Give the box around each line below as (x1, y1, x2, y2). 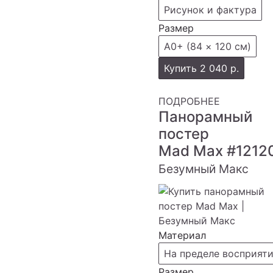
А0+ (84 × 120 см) (164, 40, 251, 52)
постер (158, 125, 209, 143)
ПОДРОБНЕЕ (158, 95, 220, 107)
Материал (158, 229, 206, 241)
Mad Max (158, 142, 227, 160)
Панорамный (158, 108, 252, 126)
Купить (164, 62, 200, 74)
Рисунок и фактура (164, 4, 257, 16)
